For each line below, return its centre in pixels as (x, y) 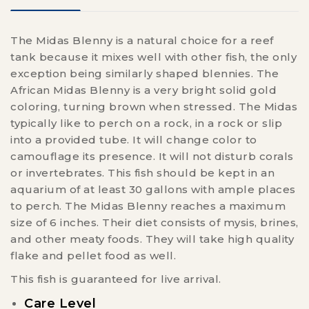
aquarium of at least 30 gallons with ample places (153, 189)
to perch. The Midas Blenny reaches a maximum (148, 206)
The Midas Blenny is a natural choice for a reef (142, 40)
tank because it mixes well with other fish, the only (153, 57)
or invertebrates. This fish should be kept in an (142, 172)
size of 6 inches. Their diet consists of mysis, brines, (154, 222)
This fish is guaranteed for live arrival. (116, 279)
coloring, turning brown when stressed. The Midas (154, 106)
